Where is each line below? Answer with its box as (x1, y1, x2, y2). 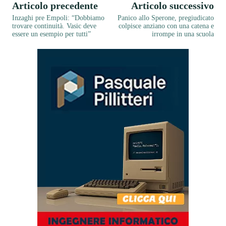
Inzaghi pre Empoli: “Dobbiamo (12, 14, 104, 22)
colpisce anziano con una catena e (119, 22, 214, 30)
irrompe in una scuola (152, 30, 214, 38)
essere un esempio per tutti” (12, 30, 91, 38)
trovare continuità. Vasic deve (12, 22, 96, 30)
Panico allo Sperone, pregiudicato (118, 14, 214, 22)
